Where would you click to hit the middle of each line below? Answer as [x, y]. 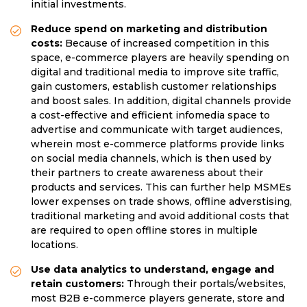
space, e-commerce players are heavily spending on [160, 58]
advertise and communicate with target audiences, [157, 130]
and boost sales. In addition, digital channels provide [161, 101]
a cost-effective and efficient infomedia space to [150, 115]
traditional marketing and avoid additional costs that [160, 216]
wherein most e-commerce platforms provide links [158, 144]
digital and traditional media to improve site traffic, [155, 72]
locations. [54, 245]
